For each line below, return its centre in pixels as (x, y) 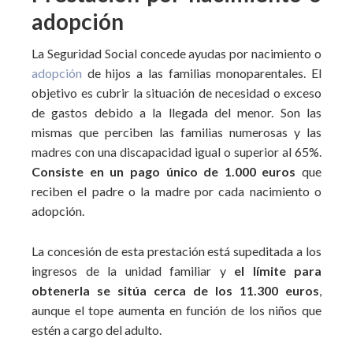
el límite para (278, 271)
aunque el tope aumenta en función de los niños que (176, 310)
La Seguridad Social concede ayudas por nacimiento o (176, 53)
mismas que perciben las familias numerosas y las (176, 132)
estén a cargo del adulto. (97, 330)
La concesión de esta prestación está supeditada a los (176, 251)
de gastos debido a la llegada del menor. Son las (176, 112)
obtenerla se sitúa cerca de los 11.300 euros (175, 290)
